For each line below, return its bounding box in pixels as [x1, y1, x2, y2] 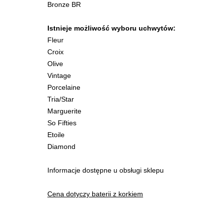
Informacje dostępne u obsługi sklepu [47, 166, 164, 175]
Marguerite [47, 107, 81, 115]
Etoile [47, 131, 65, 139]
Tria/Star [47, 95, 74, 104]
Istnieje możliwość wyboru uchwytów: [47, 24, 176, 33]
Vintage [47, 72, 71, 80]
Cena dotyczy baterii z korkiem [47, 190, 143, 198]
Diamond [47, 143, 75, 151]
